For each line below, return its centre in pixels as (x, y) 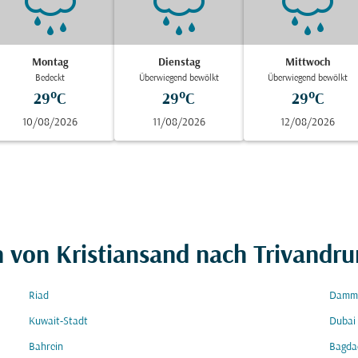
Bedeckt (50, 78)
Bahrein (46, 347)
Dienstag (179, 63)
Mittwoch (308, 63)
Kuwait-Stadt (58, 322)
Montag (50, 63)
